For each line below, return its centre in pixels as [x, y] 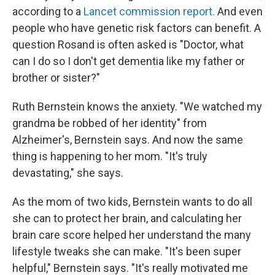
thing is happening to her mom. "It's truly [110, 156]
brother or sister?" [56, 78]
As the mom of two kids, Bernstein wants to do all [132, 202]
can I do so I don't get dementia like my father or [129, 61]
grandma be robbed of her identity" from [110, 123]
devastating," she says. [68, 173]
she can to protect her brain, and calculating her [127, 218]
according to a [48, 11]
